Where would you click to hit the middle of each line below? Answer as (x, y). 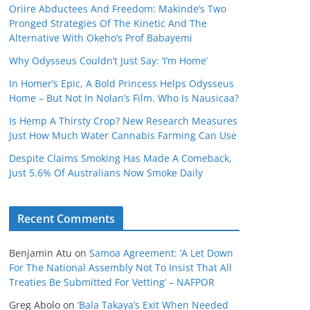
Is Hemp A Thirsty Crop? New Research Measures (123, 121)
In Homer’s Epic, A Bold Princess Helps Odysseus (121, 83)
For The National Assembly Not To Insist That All (120, 267)
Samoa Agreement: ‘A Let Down (161, 253)
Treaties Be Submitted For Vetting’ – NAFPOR (112, 282)
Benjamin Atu (40, 253)
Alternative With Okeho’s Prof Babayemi (101, 38)
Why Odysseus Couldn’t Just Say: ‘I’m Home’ (108, 61)
